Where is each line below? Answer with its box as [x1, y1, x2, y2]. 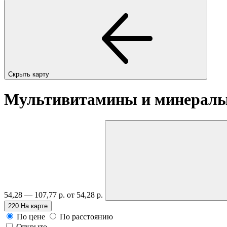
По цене [17, 212, 45, 221]
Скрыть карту [8, 70, 51, 78]
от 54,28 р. [67, 190, 105, 199]
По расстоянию [60, 212, 113, 221]
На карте [21, 202, 48, 210]
